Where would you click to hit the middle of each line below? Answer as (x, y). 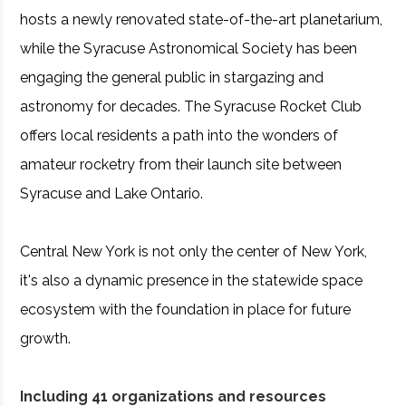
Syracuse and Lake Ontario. (112, 193)
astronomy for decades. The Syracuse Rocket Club (191, 106)
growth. (46, 338)
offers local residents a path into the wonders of (179, 135)
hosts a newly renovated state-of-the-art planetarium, (202, 19)
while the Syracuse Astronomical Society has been (189, 48)
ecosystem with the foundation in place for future (186, 309)
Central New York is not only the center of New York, (194, 251)
